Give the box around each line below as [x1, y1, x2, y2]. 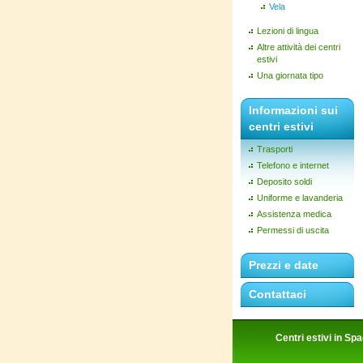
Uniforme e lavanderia [257, 193, 343, 203]
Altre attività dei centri [257, 42, 340, 52]
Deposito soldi [257, 177, 312, 186]
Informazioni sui [249, 104, 338, 117]
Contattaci [249, 288, 306, 301]
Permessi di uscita [257, 225, 329, 235]
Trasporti [257, 144, 293, 154]
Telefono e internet [257, 160, 329, 170]
